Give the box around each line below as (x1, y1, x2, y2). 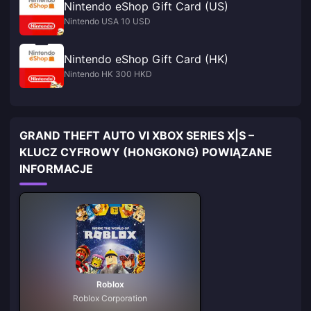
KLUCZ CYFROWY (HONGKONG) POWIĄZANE (19, 145, 272, 159)
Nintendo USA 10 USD (64, 16, 151, 26)
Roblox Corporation (73, 293, 148, 303)
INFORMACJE (19, 162, 93, 176)
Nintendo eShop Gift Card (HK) (64, 52, 228, 66)
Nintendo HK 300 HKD (64, 69, 152, 79)
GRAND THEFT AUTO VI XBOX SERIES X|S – (19, 128, 254, 142)
